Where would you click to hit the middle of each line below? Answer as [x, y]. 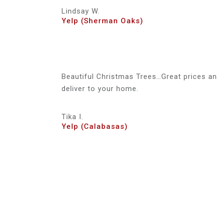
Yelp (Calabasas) [95, 126]
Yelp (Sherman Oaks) [102, 21]
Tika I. [72, 116]
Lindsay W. [81, 11]
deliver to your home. [100, 88]
